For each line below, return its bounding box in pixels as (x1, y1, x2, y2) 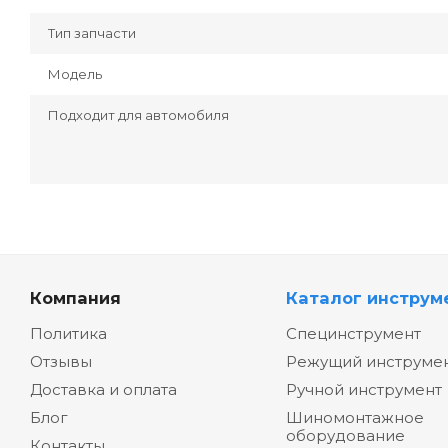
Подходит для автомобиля (48, 107, 229, 124)
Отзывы (30, 352, 92, 372)
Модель (48, 66, 102, 83)
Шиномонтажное (285, 408, 424, 428)
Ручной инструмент (285, 380, 442, 400)
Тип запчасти (48, 25, 136, 42)
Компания (30, 288, 121, 309)
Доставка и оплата (30, 380, 177, 400)
